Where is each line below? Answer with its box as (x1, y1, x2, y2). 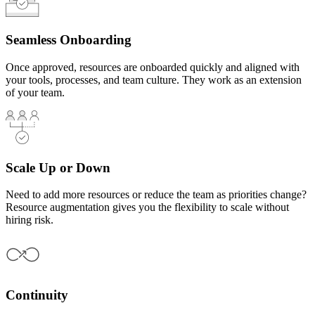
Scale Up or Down (6, 160, 110, 175)
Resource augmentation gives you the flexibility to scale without (6, 201, 289, 214)
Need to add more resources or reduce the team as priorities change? (6, 188, 307, 201)
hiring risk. (6, 214, 53, 226)
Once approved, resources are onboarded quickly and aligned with (6, 61, 300, 74)
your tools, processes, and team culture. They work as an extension (6, 74, 302, 86)
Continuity (6, 288, 68, 303)
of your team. (6, 86, 65, 99)
